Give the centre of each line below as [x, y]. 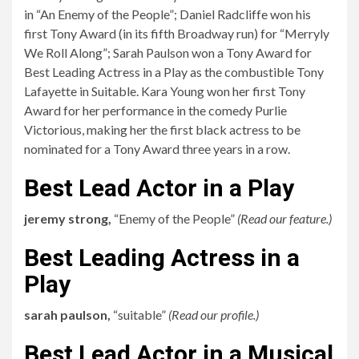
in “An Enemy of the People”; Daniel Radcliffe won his [167, 14]
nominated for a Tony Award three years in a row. [157, 149]
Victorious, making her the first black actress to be [162, 129]
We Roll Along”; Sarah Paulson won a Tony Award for [168, 52]
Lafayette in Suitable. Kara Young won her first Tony [165, 91]
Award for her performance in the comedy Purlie [155, 110]
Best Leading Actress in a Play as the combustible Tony [174, 72]
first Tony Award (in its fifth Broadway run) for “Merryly [177, 33]
